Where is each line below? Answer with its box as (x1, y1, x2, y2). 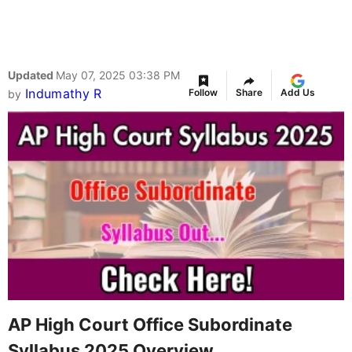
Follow (189, 86, 218, 99)
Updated (8, 68, 56, 82)
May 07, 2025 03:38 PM (56, 68, 180, 82)
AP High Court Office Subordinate (8, 313, 292, 335)
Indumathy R (24, 86, 102, 102)
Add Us (280, 86, 315, 99)
